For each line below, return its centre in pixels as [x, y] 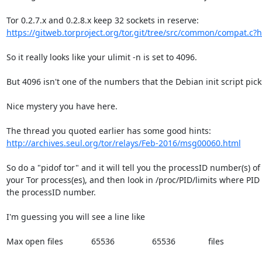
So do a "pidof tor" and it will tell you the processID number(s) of [133, 167]
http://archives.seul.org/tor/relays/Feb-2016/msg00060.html [123, 143]
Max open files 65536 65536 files [115, 241]
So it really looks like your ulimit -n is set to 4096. [101, 57]
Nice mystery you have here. [62, 106]
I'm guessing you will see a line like [75, 216]
